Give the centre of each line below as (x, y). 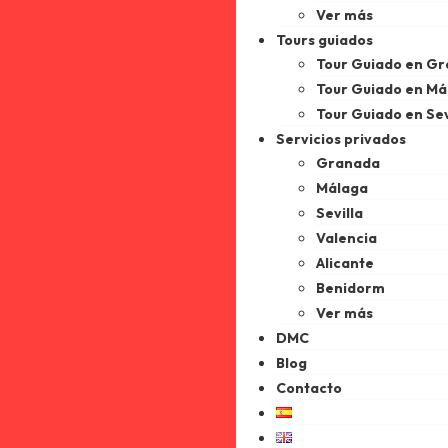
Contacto (309, 388)
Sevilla (339, 213)
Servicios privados (341, 139)
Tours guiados (324, 40)
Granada (348, 163)
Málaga (342, 188)
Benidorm (350, 288)
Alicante (345, 263)
